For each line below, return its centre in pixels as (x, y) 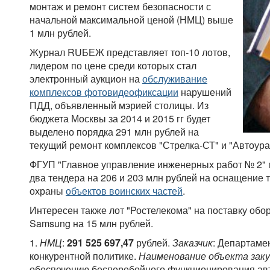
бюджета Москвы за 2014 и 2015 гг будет (120, 119)
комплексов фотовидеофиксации (104, 92)
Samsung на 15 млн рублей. (91, 224)
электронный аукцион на (86, 79)
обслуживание (175, 79)
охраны (48, 191)
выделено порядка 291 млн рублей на (114, 132)
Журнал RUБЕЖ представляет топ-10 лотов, (130, 52)
